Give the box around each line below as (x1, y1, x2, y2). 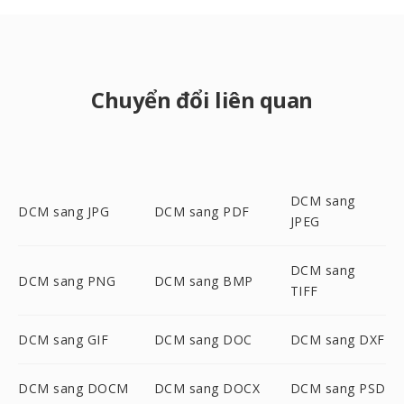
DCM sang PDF (153, 202, 250, 220)
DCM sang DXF (289, 331, 385, 348)
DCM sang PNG (18, 271, 115, 289)
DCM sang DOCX (153, 380, 261, 397)
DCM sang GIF (18, 331, 108, 348)
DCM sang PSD (289, 380, 386, 397)
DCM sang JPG (18, 202, 109, 220)
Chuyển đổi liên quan (91, 85, 313, 115)
